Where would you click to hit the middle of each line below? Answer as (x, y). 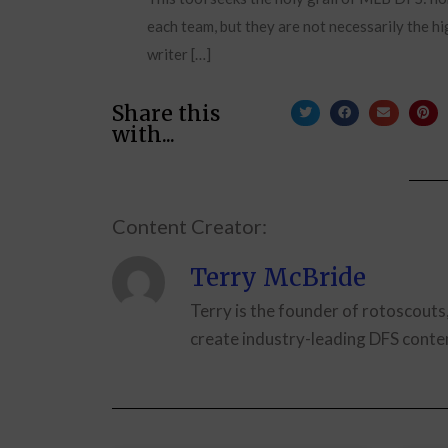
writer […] (179, 54)
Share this (166, 113)
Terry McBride (278, 277)
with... (143, 134)
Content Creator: (189, 225)
